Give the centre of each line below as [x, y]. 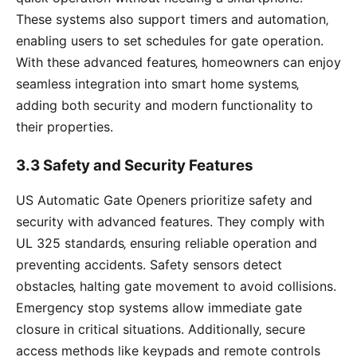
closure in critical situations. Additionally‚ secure [161, 330]
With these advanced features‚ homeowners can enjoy [178, 63]
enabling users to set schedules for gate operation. [170, 41]
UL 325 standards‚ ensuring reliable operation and [167, 243]
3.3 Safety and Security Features [135, 166]
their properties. [65, 127]
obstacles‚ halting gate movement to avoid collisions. [176, 286]
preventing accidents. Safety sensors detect [149, 265]
